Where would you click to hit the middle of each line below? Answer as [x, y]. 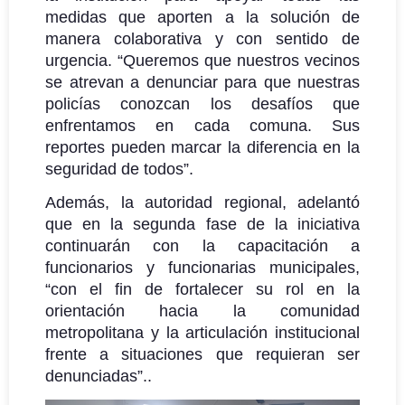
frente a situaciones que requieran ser [202, 354]
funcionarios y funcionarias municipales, [202, 267]
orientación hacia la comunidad [202, 311]
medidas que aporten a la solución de [202, 17]
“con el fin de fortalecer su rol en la [202, 289]
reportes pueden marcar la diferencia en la [202, 147]
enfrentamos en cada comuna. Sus [202, 125]
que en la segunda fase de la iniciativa [202, 224]
